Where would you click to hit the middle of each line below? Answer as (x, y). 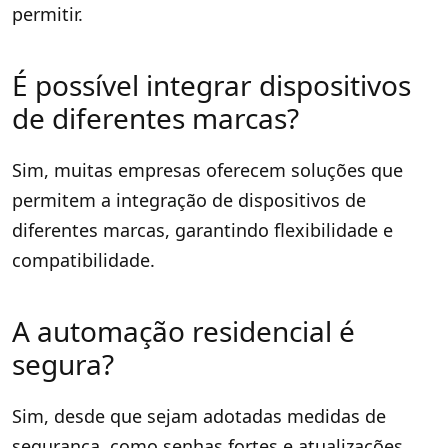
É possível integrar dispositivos (211, 84)
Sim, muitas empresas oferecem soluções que (207, 169)
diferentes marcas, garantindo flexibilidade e (202, 229)
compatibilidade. (83, 259)
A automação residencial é (183, 330)
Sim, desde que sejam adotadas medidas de (199, 415)
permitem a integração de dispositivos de (189, 199)
